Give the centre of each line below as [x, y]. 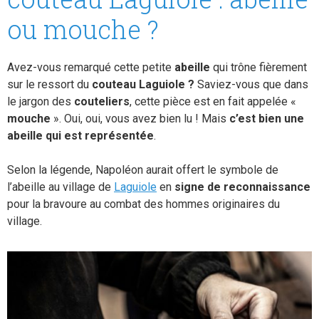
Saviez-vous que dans [253, 84]
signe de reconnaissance [242, 187]
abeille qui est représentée [80, 136]
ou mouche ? [83, 29]
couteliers [102, 101]
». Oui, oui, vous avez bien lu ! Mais [140, 119]
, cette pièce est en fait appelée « [213, 101]
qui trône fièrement [260, 67]
